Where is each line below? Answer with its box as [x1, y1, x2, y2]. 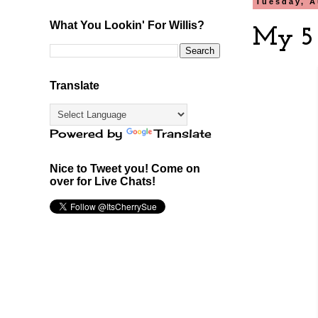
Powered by [50, 126, 126, 141]
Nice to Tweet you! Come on [50, 162, 200, 175]
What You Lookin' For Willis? [50, 18, 204, 31]
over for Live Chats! [50, 175, 155, 187]
